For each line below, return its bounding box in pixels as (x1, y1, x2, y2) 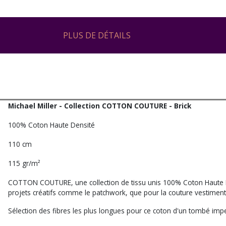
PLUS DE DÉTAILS (63, 30, 131, 41)
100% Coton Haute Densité (8, 120, 95, 130)
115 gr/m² (8, 158, 40, 168)
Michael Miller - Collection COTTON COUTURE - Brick (8, 101, 191, 110)
